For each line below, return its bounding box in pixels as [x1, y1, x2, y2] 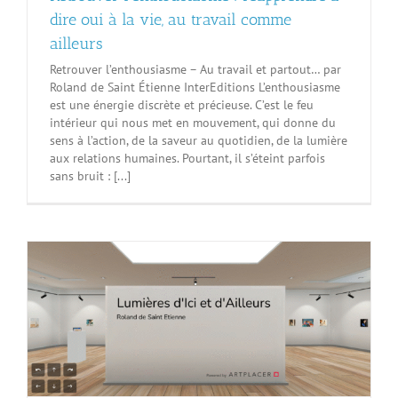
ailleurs [50, 34, 103, 53]
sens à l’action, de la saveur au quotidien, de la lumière [50, 132, 347, 148]
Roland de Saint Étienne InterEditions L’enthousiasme [50, 79, 340, 95]
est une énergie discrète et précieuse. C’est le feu [50, 97, 314, 113]
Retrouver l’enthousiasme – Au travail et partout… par [50, 61, 341, 77]
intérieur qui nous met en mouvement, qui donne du [50, 115, 336, 131]
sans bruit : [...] [50, 168, 131, 184]
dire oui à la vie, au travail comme [50, 10, 291, 29]
